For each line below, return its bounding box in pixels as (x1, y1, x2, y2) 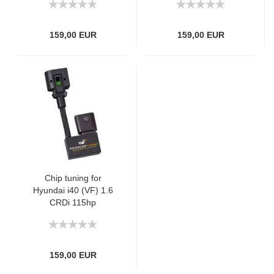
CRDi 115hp (50, 198, 96, 207)
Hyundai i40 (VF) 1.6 (32, 185, 113, 195)
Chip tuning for (44, 173, 102, 183)
